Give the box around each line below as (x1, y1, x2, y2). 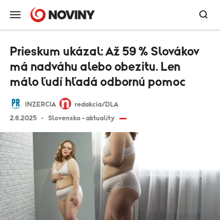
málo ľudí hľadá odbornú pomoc (10, 76, 186, 88)
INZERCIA (25, 101, 56, 108)
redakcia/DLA (75, 101, 118, 108)
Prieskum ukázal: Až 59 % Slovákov (10, 46, 199, 58)
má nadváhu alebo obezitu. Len (10, 61, 181, 73)
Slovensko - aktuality (48, 115, 114, 122)
